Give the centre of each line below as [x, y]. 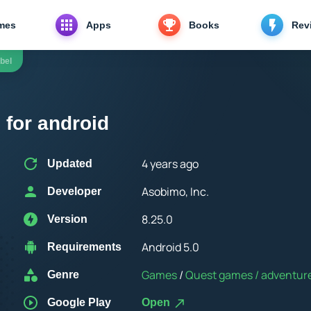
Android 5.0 [170, 247]
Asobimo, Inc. [175, 192]
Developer [74, 191]
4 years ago [170, 164]
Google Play [79, 302]
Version [67, 219]
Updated [70, 163]
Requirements [84, 247]
